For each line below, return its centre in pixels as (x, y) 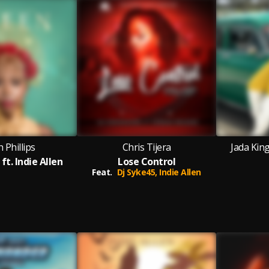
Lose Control (147, 162)
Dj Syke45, (138, 172)
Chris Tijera (147, 147)
